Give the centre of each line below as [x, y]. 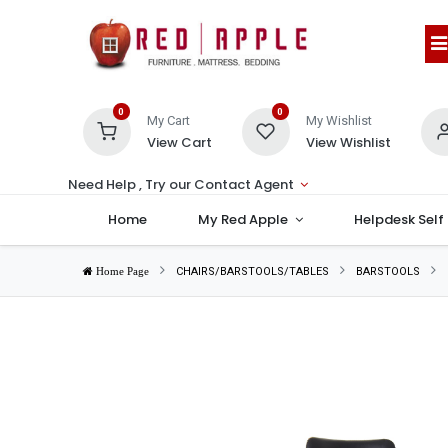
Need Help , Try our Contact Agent [180, 184]
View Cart [179, 142]
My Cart [168, 120]
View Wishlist [348, 142]
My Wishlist [338, 120]
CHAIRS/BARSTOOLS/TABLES [252, 271]
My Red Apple [243, 219]
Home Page [120, 271]
